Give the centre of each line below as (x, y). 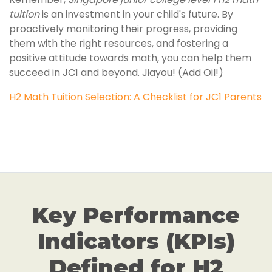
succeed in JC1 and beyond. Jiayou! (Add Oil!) (116, 73)
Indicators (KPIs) (136, 241)
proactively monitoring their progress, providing (123, 29)
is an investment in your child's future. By (136, 14)
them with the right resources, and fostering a (119, 43)
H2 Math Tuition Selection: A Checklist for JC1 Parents (135, 97)
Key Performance (136, 215)
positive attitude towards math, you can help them (130, 58)
